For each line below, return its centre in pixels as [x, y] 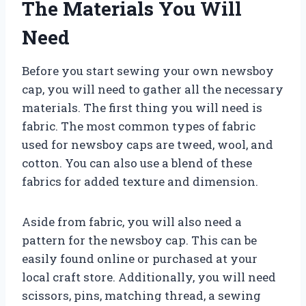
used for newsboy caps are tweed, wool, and [148, 144]
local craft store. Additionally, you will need [149, 277]
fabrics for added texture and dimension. [140, 181]
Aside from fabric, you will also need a [132, 221]
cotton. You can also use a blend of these [137, 163]
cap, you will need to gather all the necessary [153, 89]
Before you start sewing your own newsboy [148, 70]
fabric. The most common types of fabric [139, 126]
